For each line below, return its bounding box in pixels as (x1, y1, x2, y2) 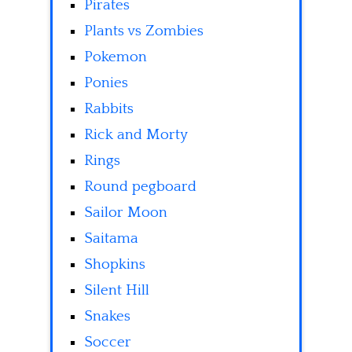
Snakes (84, 308, 130, 325)
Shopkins (84, 256, 145, 273)
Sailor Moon (84, 204, 167, 222)
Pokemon (84, 49, 147, 66)
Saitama (84, 230, 138, 247)
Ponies (84, 75, 128, 92)
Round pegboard (84, 178, 196, 196)
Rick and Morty (84, 126, 188, 144)
